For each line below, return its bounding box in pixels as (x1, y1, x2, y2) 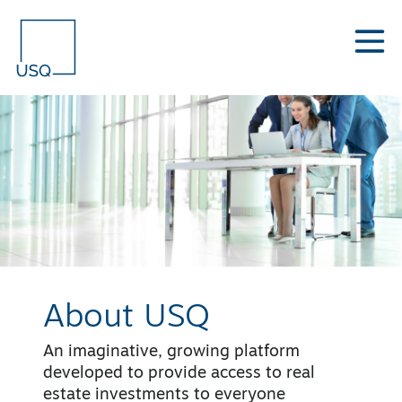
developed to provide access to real (43, 364, 315, 382)
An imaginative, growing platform (43, 343, 300, 361)
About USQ (43, 301, 210, 335)
